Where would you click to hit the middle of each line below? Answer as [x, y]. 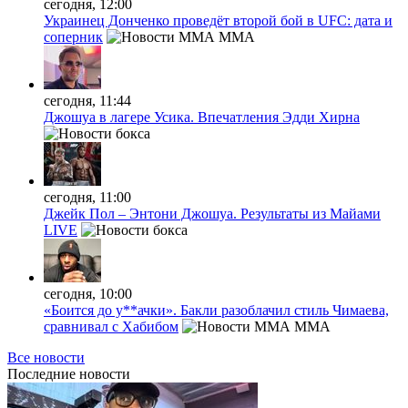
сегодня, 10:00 [88, 293]
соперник [73, 36]
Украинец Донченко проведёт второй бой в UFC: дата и [218, 20]
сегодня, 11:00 [87, 197]
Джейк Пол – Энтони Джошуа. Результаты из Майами [212, 213]
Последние [41, 373]
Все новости [46, 357]
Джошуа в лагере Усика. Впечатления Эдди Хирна [202, 117]
